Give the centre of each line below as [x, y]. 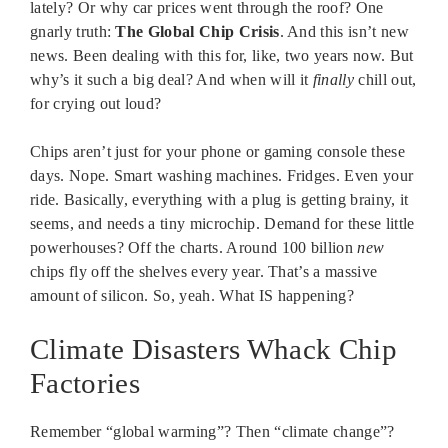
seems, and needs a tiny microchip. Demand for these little [222, 223]
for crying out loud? [96, 103]
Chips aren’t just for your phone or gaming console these [217, 151]
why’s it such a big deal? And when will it [171, 79]
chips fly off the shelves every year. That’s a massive [204, 271]
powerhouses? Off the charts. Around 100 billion [194, 247]
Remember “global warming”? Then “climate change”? [212, 431]
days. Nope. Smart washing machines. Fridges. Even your [222, 175]
